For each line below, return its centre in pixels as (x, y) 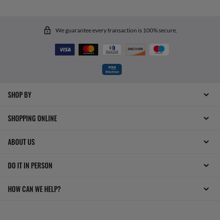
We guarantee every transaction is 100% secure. (116, 30)
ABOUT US (21, 142)
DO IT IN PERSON (30, 165)
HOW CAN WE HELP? (34, 189)
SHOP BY (20, 95)
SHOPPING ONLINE (32, 118)
